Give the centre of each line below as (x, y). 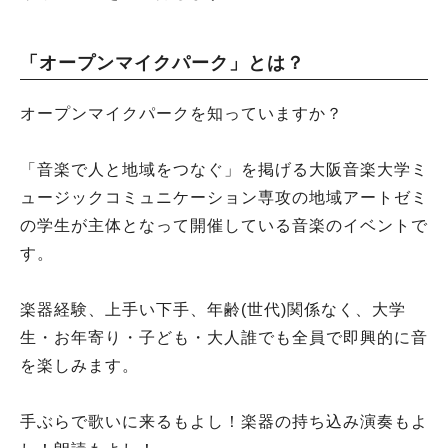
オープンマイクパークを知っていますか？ (181, 113)
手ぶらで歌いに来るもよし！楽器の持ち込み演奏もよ (224, 421)
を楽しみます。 (79, 365)
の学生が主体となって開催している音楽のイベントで (224, 225)
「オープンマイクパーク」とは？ (162, 62)
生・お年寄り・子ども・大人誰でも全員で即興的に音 (224, 337)
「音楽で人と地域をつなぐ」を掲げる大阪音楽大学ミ (224, 169)
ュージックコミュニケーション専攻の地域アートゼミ (224, 197)
